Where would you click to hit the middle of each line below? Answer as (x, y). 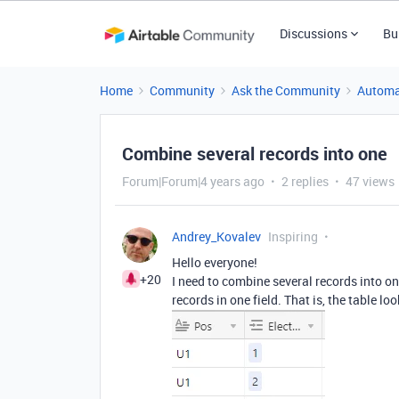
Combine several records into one (255, 154)
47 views (370, 181)
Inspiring (293, 236)
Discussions (313, 33)
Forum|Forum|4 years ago (193, 181)
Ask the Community (286, 90)
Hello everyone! (215, 262)
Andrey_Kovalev (216, 236)
